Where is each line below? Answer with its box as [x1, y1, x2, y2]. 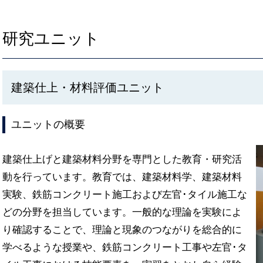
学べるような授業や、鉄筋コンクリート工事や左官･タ [2, 242, 247, 253]
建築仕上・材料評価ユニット [11, 81, 164, 94]
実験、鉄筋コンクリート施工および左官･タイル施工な [2, 189, 247, 200]
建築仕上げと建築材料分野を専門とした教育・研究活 [2, 154, 242, 165]
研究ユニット [2, 30, 100, 48]
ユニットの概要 [11, 119, 85, 130]
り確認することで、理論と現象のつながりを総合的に [2, 224, 242, 235]
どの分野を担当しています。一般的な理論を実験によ [2, 207, 242, 218]
